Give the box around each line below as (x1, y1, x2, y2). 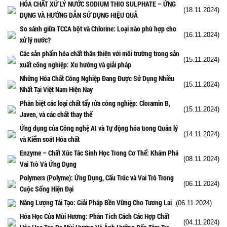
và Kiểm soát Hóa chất (20, 134, 80, 144)
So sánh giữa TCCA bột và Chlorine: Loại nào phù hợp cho (20, 23, 176, 33)
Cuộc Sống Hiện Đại (20, 183, 73, 194)
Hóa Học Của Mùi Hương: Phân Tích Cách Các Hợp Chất (20, 211, 169, 221)
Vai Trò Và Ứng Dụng (20, 159, 77, 169)
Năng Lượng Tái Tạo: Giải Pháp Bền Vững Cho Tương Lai (20, 197, 172, 207)
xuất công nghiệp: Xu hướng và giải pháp (20, 59, 131, 69)
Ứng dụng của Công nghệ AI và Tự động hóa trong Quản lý (20, 123, 178, 133)
